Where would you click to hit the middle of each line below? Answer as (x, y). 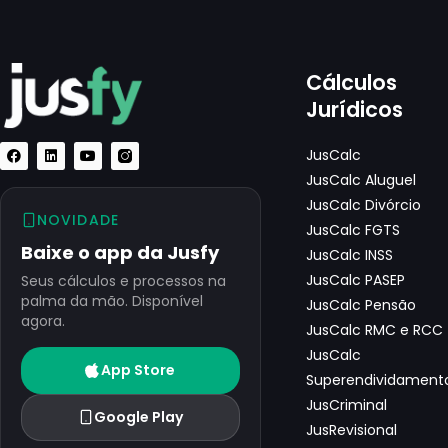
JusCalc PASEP (356, 279)
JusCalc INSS (350, 254)
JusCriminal (347, 404)
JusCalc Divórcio (364, 204)
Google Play (138, 416)
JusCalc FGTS (353, 229)
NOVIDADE (78, 219)
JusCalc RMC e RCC (375, 329)
